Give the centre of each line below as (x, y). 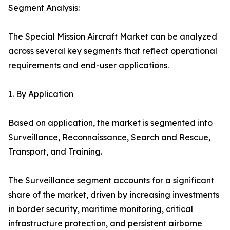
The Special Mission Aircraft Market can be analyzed (113, 36)
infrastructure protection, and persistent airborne (105, 223)
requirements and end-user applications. (89, 65)
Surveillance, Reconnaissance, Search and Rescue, (109, 137)
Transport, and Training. (55, 151)
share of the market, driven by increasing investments (114, 195)
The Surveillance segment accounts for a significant (111, 180)
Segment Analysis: (44, 8)
